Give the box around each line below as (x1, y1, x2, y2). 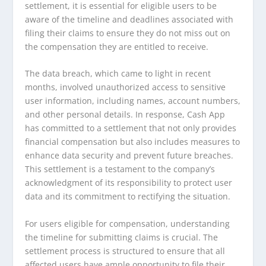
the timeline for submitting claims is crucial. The (25, 231, 218, 243)
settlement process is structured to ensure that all (25, 245, 226, 256)
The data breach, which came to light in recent (25, 68, 211, 80)
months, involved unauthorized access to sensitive (25, 81, 226, 93)
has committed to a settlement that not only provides (25, 122, 237, 134)
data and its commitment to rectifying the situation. (25, 191, 231, 202)
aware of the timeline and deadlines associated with (25, 13, 234, 25)
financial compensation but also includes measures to (25, 136, 240, 148)
